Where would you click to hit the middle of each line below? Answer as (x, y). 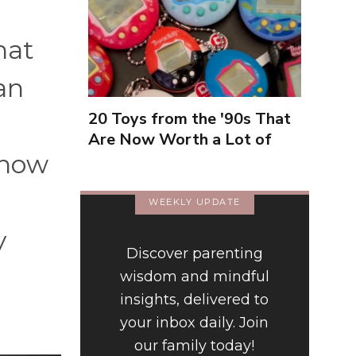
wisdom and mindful (194, 277)
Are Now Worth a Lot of (180, 140)
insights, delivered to (195, 300)
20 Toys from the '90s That (189, 119)
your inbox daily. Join (195, 323)
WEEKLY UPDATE (195, 202)
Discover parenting (194, 254)
